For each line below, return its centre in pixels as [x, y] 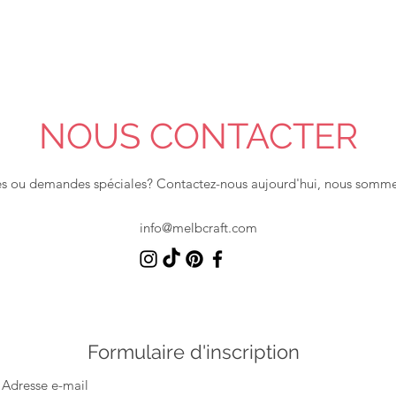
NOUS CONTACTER [198, 135]
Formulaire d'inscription [194, 351]
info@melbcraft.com [198, 227]
